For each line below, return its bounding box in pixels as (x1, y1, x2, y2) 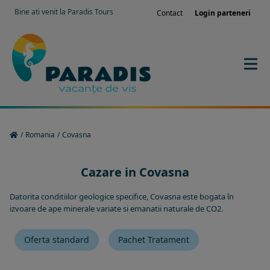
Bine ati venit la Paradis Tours (14, 7, 113, 17)
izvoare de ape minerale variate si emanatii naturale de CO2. (10, 203, 223, 214)
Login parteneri (195, 8, 251, 18)
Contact (157, 8, 183, 18)
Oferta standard (24, 234, 89, 245)
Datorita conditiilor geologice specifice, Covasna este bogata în (10, 191, 234, 202)
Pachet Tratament (118, 234, 189, 245)
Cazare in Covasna (81, 164, 189, 180)
